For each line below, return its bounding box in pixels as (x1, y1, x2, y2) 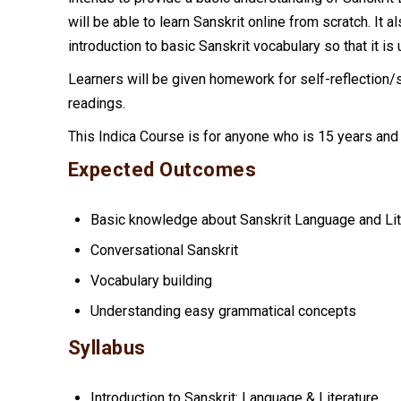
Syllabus (67, 336, 146, 359)
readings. (67, 94, 125, 112)
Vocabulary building (90, 272, 212, 290)
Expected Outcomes (67, 158, 256, 181)
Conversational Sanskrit (90, 241, 238, 259)
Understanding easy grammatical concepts (90, 303, 356, 320)
